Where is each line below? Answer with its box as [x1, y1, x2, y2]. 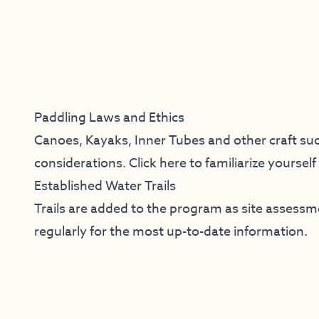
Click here [129, 154, 187, 174]
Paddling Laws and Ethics [34, 108, 184, 128]
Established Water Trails [34, 177, 176, 197]
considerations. [34, 154, 129, 174]
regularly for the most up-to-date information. [34, 222, 308, 242]
